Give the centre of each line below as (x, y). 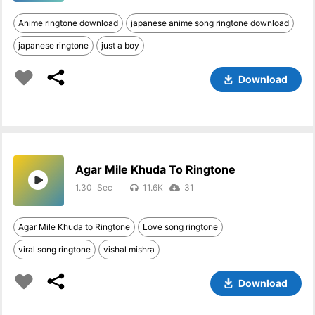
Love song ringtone (181, 227)
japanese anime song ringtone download (210, 23)
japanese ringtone (54, 45)
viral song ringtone (55, 249)
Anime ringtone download (69, 23)
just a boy (121, 45)
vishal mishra (129, 249)
